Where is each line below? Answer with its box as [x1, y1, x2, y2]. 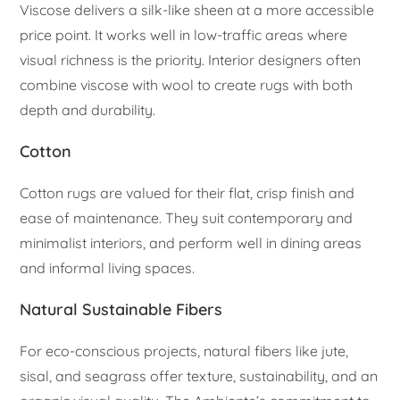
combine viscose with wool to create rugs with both [20, 75, 354, 94]
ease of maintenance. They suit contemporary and [20, 208, 354, 227]
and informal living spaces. [20, 258, 196, 277]
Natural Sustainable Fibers [20, 298, 223, 320]
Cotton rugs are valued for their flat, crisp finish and [20, 183, 355, 202]
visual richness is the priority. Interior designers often [20, 50, 362, 69]
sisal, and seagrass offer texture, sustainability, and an [20, 366, 379, 385]
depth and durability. [20, 100, 156, 119]
